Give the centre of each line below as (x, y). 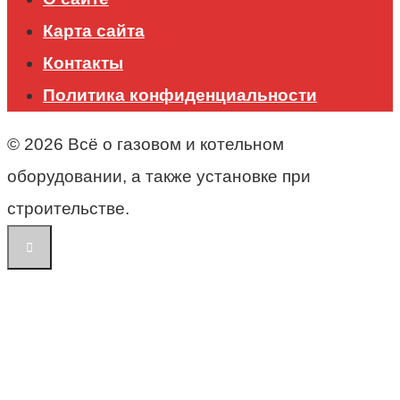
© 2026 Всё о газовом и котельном (146, 145)
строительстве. (68, 209)
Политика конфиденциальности (180, 96)
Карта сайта (94, 31)
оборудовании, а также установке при (159, 177)
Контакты (83, 63)
